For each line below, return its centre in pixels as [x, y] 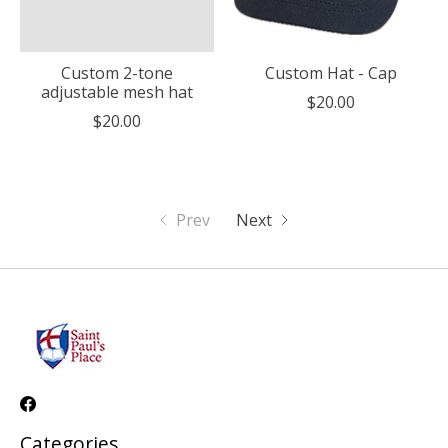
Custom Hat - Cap [330, 73]
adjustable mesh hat [116, 92]
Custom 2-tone [116, 73]
